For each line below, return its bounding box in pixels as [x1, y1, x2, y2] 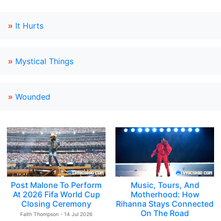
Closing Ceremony [21, 199, 91, 209]
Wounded [15, 92, 50, 102]
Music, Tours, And [130, 180, 199, 190]
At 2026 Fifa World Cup [12, 189, 100, 199]
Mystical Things [15, 56, 74, 66]
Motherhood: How [130, 189, 199, 199]
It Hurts [15, 21, 43, 31]
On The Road [141, 208, 189, 218]
